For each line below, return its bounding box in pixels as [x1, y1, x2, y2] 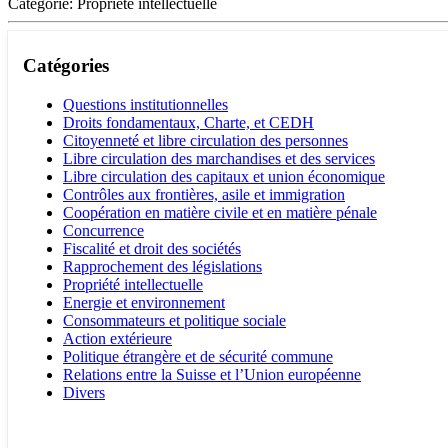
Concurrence [63, 221, 144, 239]
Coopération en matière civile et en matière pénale [63, 203, 377, 221]
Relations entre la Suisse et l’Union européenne [63, 365, 361, 383]
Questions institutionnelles [63, 95, 228, 113]
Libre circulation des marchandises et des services [63, 149, 375, 167]
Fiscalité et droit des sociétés [63, 239, 241, 257]
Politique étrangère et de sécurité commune [63, 347, 333, 365]
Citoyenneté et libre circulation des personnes [63, 131, 348, 149]
